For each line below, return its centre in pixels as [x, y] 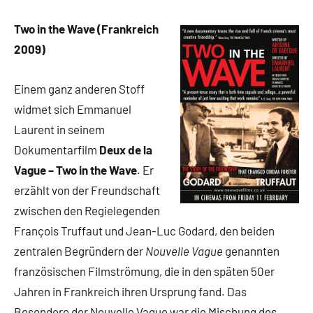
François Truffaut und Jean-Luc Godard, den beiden [144, 231]
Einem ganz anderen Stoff [79, 89]
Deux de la [126, 150]
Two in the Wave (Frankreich [86, 29]
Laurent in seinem [59, 129]
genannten [251, 251]
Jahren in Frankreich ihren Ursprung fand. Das [130, 291]
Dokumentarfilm [57, 150]
